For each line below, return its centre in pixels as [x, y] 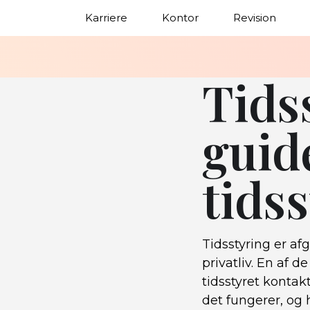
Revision [255, 18]
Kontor [180, 18]
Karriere [106, 18]
